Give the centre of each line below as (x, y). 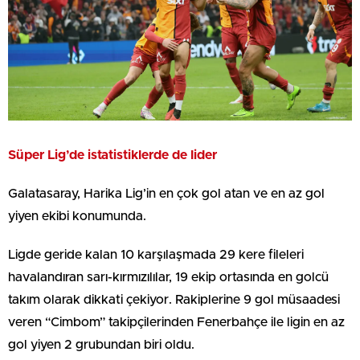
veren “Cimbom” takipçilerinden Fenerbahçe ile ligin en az (176, 323)
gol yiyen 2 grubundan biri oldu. (101, 345)
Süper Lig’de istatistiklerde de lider (112, 155)
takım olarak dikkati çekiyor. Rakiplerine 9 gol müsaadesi (174, 300)
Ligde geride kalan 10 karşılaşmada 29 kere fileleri (156, 255)
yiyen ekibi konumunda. (77, 217)
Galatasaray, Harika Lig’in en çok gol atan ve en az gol (166, 194)
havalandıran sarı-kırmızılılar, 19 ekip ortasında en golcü (168, 278)
